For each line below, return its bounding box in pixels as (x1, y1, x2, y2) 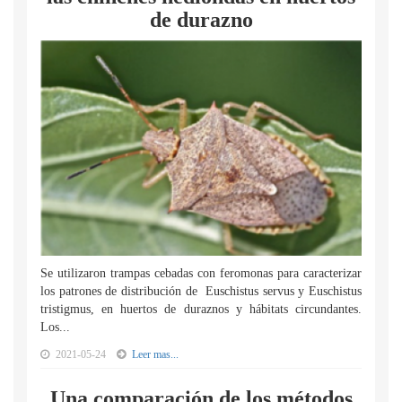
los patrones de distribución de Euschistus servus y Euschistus (40, 284, 362, 298)
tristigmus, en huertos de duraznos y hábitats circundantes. (40, 302, 362, 316)
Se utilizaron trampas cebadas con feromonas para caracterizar (40, 267, 362, 280)
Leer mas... (132, 348, 179, 361)
